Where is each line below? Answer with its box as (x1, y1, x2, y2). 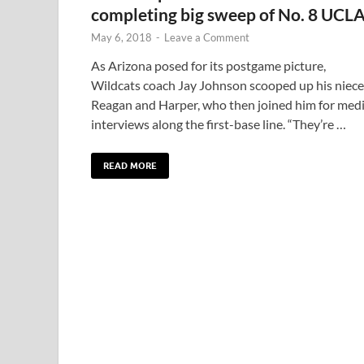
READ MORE (103, 159, 157, 171)
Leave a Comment (164, 30, 249, 44)
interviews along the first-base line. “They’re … (91, 115, 346, 132)
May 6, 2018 (91, 30, 152, 44)
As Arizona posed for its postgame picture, (91, 57, 326, 73)
